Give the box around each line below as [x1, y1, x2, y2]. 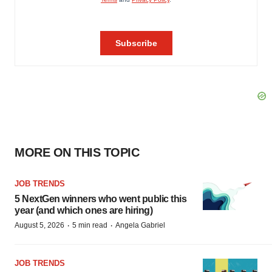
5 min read [72, 221, 107, 229]
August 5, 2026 [15, 221, 64, 229]
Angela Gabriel [115, 221, 165, 229]
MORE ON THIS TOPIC [15, 146, 139, 159]
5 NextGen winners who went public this [15, 194, 186, 204]
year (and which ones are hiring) [15, 205, 152, 216]
